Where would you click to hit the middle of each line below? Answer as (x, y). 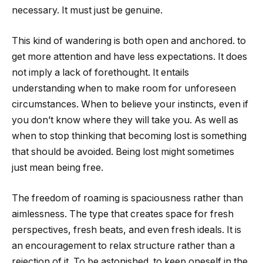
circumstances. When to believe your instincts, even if (130, 104)
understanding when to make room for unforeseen (124, 89)
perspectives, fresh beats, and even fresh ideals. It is (127, 230)
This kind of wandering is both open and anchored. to (129, 41)
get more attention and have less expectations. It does (129, 57)
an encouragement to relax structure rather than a (123, 245)
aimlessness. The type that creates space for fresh (123, 214)
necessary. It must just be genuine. (87, 11)
